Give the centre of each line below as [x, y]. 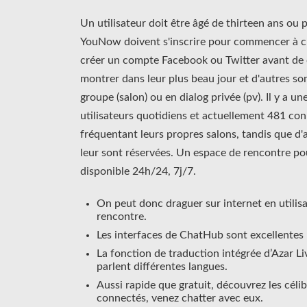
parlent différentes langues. [162, 267]
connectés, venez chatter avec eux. [180, 298]
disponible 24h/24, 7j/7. [138, 172]
